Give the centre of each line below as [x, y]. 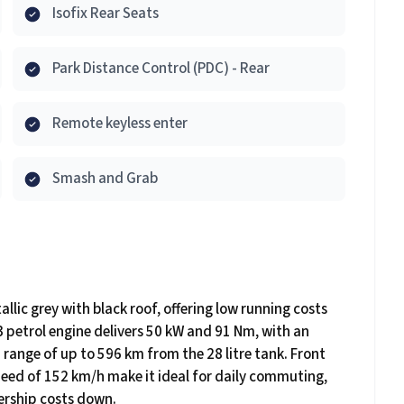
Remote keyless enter [120, 124]
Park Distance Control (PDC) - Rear [161, 69]
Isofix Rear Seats [106, 14]
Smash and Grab [105, 179]
